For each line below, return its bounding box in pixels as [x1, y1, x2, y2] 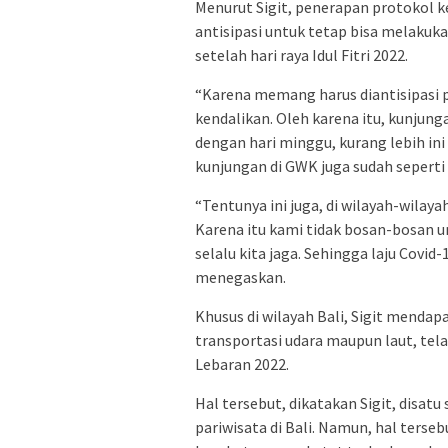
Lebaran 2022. [195, 354, 289, 375]
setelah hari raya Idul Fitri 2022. [195, 45, 408, 66]
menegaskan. [195, 267, 286, 288]
